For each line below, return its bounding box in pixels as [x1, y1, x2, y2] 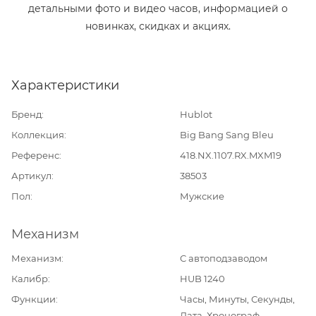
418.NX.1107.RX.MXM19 [180, 150, 281, 161]
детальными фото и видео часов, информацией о [28, 2, 288, 15]
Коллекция [11, 129, 64, 140]
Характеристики [11, 78, 119, 93]
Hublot [180, 109, 212, 120]
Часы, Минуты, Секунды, [180, 293, 295, 305]
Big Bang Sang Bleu [180, 129, 274, 140]
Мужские [180, 190, 224, 202]
